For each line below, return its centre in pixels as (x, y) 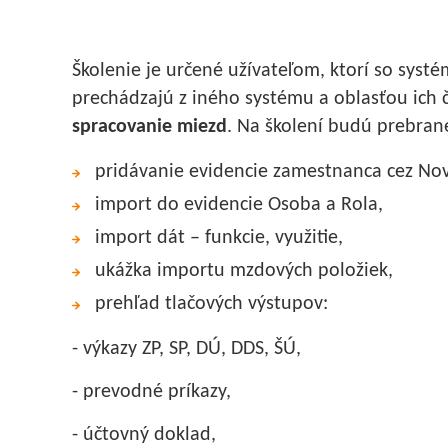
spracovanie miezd (149, 126)
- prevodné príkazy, (151, 391)
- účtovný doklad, (144, 434)
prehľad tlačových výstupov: (211, 303)
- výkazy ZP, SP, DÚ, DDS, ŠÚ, (186, 348)
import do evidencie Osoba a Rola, (239, 204)
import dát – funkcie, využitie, (219, 237)
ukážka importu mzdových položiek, (244, 270)
